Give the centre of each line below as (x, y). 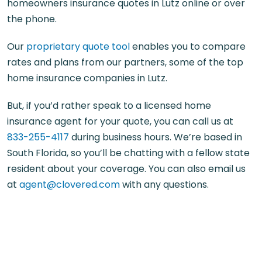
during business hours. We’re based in (156, 137)
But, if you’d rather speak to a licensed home (109, 105)
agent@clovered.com (70, 184)
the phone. (32, 19)
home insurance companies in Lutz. (87, 78)
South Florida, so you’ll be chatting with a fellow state (128, 153)
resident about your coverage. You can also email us (126, 168)
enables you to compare (188, 46)
